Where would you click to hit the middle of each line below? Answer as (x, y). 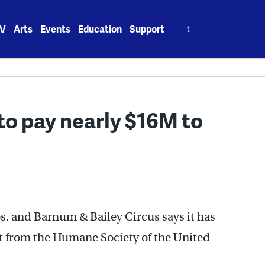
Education (100, 29)
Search (188, 22)
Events (56, 29)
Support (147, 29)
